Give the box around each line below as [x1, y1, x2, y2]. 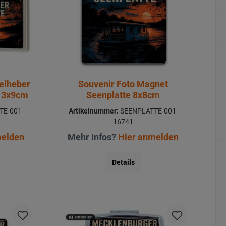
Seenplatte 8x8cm [86, 89, 160, 100]
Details [111, 158, 135, 166]
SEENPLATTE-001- [118, 106, 178, 115]
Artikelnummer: [68, 106, 119, 115]
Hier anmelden [118, 131, 179, 142]
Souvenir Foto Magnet [78, 78, 168, 89]
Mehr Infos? [68, 131, 119, 142]
